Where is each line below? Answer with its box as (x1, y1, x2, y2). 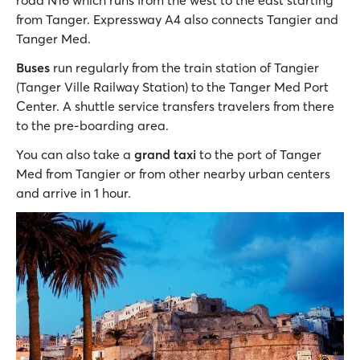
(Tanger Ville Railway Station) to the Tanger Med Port (16, 79, 329, 96)
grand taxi (134, 146, 199, 163)
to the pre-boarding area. (16, 117, 169, 134)
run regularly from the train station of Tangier (53, 59, 319, 76)
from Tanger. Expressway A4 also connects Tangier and (16, 11, 338, 28)
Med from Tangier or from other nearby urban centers (16, 166, 330, 182)
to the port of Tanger (199, 146, 321, 163)
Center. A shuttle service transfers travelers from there (16, 98, 334, 115)
